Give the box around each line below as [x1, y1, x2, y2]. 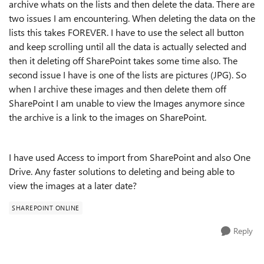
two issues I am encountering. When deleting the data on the [9, 12, 255, 24]
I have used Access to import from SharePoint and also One [9, 151, 250, 163]
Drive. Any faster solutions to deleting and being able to [9, 165, 235, 177]
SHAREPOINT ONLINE [12, 203, 80, 212]
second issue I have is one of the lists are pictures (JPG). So [9, 68, 246, 81]
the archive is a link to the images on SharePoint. [9, 111, 209, 123]
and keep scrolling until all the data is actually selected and [9, 40, 246, 52]
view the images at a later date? [9, 179, 137, 192]
